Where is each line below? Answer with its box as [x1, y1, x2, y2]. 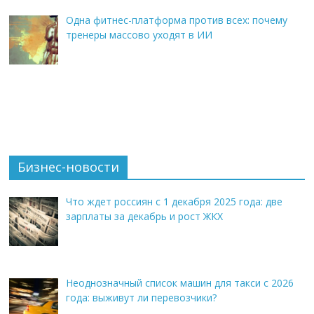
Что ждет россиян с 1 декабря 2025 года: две [65, 194, 282, 208]
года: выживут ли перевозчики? [65, 290, 217, 304]
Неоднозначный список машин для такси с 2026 [65, 275, 294, 289]
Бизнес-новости [18, 158, 120, 175]
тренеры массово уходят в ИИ [65, 28, 212, 42]
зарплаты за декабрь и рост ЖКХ [65, 209, 223, 223]
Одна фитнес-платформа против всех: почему [65, 13, 287, 27]
